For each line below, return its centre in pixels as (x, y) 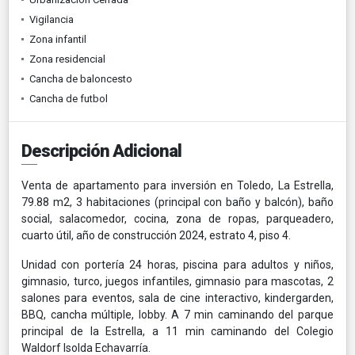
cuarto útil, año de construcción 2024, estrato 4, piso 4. (156, 235)
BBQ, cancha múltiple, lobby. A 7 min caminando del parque (177, 314)
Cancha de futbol (69, 98)
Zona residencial (67, 59)
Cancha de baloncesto (81, 78)
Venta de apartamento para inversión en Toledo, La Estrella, (177, 185)
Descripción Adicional (101, 151)
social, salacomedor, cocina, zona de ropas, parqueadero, (177, 218)
